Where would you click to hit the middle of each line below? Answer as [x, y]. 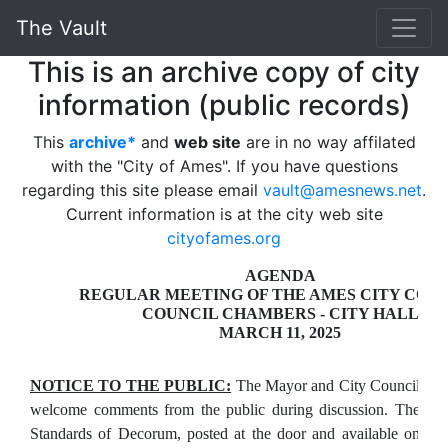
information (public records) [224, 105]
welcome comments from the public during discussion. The [225, 409]
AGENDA [280, 275]
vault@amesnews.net [342, 190]
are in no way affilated [328, 142]
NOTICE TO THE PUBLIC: [131, 385]
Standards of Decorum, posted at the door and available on [225, 433]
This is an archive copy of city [224, 72]
